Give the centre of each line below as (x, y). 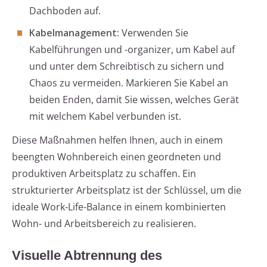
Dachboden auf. (65, 11)
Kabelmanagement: (74, 33)
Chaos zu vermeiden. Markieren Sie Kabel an (129, 83)
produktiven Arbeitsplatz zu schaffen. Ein (104, 174)
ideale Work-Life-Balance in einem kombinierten (119, 207)
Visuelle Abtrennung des (87, 256)
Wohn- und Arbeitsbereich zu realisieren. (104, 224)
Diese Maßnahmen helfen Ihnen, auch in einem (117, 140)
